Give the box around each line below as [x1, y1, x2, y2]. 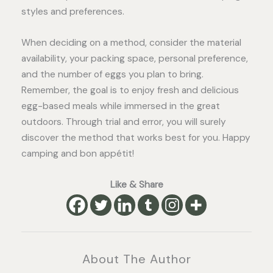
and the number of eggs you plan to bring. [21, 68, 204, 81]
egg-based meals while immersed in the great [21, 100, 220, 113]
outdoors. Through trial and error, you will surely [21, 116, 226, 129]
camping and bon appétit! [21, 147, 134, 160]
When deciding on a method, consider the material [21, 37, 241, 49]
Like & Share [110, 178, 163, 191]
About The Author [82, 251, 191, 268]
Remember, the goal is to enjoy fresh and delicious [21, 84, 239, 97]
